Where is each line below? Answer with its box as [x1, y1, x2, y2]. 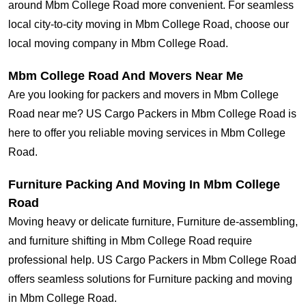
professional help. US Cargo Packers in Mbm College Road [8, 254, 296, 266]
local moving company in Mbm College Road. [8, 38, 228, 50]
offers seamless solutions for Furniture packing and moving [8, 273, 292, 286]
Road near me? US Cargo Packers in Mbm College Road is [8, 108, 296, 120]
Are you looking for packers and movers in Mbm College [8, 89, 279, 101]
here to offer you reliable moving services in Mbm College [8, 127, 286, 139]
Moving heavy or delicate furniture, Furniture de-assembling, [8, 216, 298, 228]
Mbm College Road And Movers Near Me [8, 69, 243, 83]
